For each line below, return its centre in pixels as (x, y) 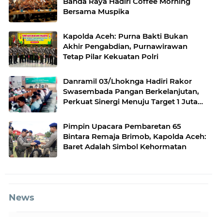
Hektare (78, 112)
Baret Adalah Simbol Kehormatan (125, 147)
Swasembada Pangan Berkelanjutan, (131, 92)
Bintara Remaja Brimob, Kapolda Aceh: (135, 137)
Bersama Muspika (96, 12)
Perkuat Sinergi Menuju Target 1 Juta (130, 102)
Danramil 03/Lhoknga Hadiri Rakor (127, 81)
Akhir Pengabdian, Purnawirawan (125, 46)
